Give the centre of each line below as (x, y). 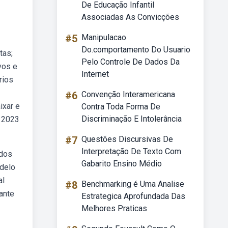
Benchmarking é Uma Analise (133, 184)
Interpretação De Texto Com (131, 151)
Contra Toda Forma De (121, 107)
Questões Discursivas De (127, 139)
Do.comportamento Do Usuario (136, 50)
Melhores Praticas (114, 208)
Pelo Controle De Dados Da (131, 62)
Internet (95, 74)
